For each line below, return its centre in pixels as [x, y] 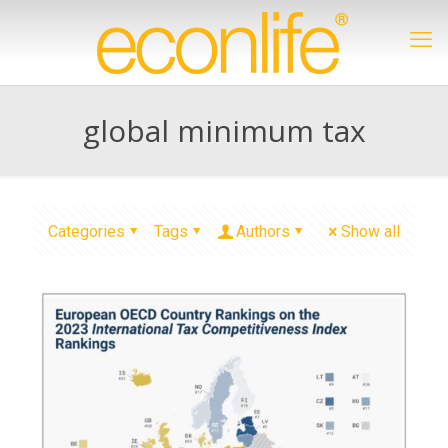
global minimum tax [224, 130]
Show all [370, 231]
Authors [263, 231]
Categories [86, 231]
